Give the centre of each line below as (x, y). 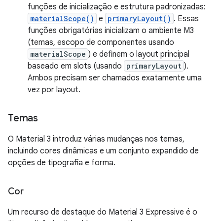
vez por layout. (54, 90)
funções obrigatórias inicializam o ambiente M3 (111, 31)
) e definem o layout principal (139, 54)
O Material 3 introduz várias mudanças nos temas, (96, 139)
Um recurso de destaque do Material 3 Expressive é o (103, 212)
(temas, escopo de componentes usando (101, 42)
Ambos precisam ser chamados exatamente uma (115, 78)
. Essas (186, 19)
